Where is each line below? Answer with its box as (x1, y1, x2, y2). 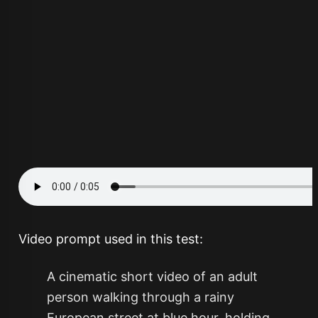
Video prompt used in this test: (18, 231, 203, 246)
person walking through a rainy (46, 290, 234, 305)
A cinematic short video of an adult (46, 269, 258, 284)
